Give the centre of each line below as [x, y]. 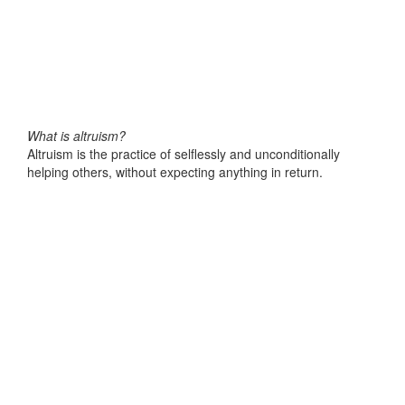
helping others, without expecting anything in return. [175, 172]
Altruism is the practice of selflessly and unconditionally [184, 154]
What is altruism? [76, 136]
